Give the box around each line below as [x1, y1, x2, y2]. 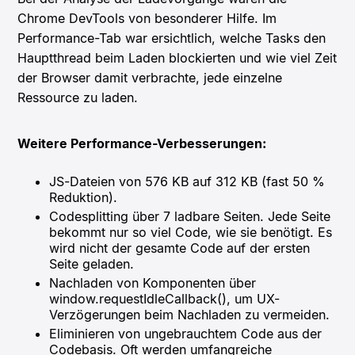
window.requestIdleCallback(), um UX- [49, 291, 281, 307]
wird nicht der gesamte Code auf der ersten [49, 240, 311, 257]
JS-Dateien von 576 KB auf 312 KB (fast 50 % [49, 174, 326, 190]
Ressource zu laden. [17, 90, 139, 106]
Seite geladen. [49, 256, 135, 273]
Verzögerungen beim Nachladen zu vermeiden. [49, 307, 330, 323]
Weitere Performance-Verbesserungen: [17, 136, 267, 152]
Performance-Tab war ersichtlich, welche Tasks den [17, 30, 326, 47]
